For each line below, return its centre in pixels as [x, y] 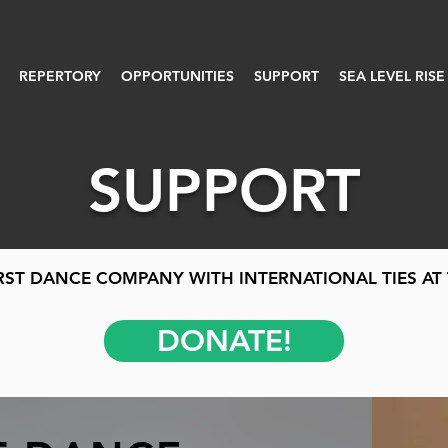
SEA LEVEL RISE [392, 76]
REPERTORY [60, 76]
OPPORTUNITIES [177, 76]
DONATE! [224, 341]
